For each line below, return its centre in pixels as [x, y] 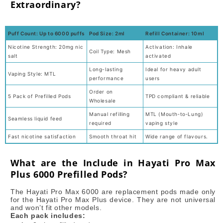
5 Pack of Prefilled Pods [40, 96]
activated [158, 56]
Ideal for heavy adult [173, 69]
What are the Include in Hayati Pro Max [113, 163]
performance [107, 78]
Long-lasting [106, 69]
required [100, 123]
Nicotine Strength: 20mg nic [46, 47]
